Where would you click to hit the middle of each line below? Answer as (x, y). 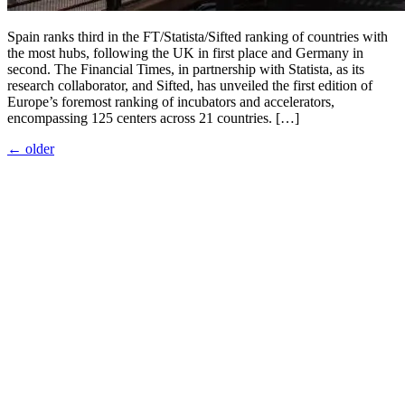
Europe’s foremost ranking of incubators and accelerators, (171, 101)
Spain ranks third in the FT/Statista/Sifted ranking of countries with (198, 36)
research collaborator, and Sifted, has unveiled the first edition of (190, 85)
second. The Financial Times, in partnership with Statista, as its (186, 69)
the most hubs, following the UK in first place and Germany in (185, 52)
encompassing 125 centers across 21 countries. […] (153, 118)
